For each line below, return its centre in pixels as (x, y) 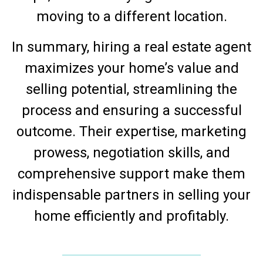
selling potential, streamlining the (131, 89)
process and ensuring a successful (131, 110)
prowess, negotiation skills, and (131, 152)
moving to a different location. (131, 16)
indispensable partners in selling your (131, 195)
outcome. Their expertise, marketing (131, 131)
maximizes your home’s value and (131, 68)
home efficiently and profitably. (131, 216)
